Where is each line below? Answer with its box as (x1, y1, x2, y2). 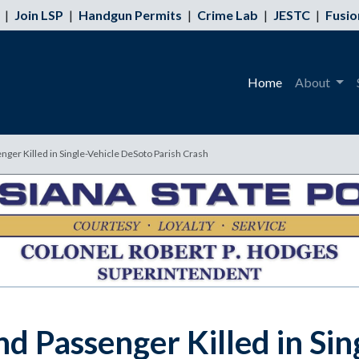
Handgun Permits (79, 7, 182, 22)
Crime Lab (197, 7, 258, 22)
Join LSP (14, 7, 63, 22)
